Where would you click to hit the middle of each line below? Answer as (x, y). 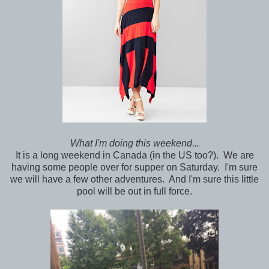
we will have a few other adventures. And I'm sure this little (134, 180)
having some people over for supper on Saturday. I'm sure (134, 168)
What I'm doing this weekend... (134, 144)
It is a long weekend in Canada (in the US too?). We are (134, 156)
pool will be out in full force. (134, 192)
